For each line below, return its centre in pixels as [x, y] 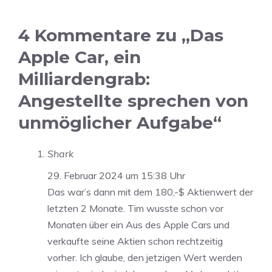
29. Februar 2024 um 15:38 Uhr [116, 176]
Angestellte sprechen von [133, 101]
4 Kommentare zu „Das [121, 36]
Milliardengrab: [84, 79]
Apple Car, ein [80, 57]
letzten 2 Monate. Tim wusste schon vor [135, 209]
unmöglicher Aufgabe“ [120, 123]
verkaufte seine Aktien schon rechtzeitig [135, 241]
